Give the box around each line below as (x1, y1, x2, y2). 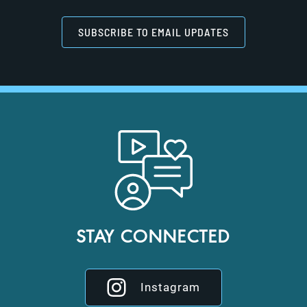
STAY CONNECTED (77, 225, 230, 247)
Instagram (140, 280, 200, 294)
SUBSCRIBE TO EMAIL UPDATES (78, 25, 229, 39)
